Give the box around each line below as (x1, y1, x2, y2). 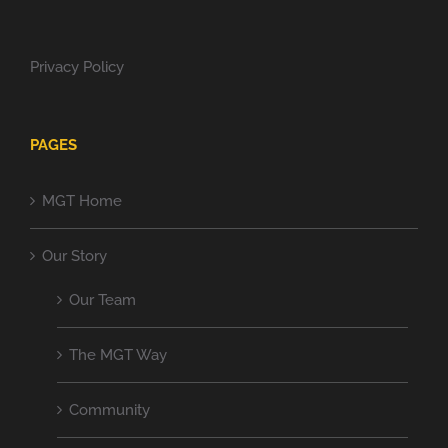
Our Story (42, 246, 107, 265)
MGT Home (42, 191, 122, 210)
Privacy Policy (30, 57, 124, 76)
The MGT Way (69, 345, 167, 364)
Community (69, 400, 150, 419)
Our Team (69, 290, 136, 309)
